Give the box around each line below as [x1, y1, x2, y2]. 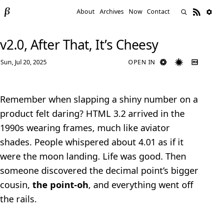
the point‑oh [32, 178, 88, 191]
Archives [100, 7, 124, 16]
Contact [147, 7, 170, 16]
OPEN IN [128, 57, 156, 66]
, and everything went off [88, 178, 193, 191]
